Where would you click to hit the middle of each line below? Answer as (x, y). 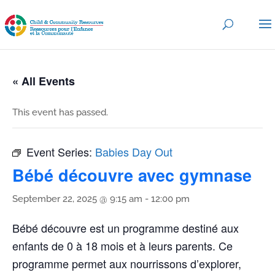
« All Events (44, 81)
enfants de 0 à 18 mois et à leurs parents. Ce (122, 246)
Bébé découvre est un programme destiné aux (126, 228)
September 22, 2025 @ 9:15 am (77, 199)
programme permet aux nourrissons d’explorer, (127, 263)
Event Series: (61, 152)
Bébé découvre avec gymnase (132, 175)
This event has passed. (60, 112)
